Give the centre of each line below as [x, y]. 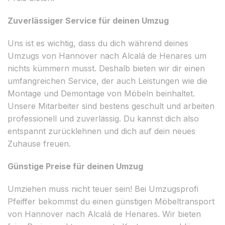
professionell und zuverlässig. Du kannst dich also [103, 118]
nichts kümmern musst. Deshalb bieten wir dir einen [106, 68]
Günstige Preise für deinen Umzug [75, 166]
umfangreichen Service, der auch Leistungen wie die [107, 81]
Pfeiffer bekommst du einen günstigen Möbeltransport [111, 201]
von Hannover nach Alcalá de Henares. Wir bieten [104, 214]
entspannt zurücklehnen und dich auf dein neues [101, 131]
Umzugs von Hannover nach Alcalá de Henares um [107, 55]
